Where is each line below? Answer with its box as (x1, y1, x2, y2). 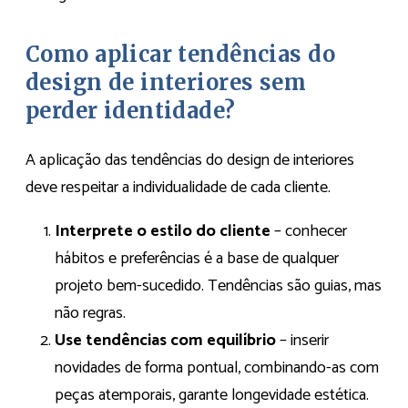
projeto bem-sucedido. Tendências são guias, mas (55, 271, 382, 300)
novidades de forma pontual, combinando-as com (55, 353, 379, 382)
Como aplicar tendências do (25, 41, 335, 68)
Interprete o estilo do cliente (55, 217, 270, 245)
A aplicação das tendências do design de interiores (25, 146, 354, 174)
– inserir (276, 326, 329, 354)
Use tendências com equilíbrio (55, 326, 276, 354)
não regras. (55, 299, 126, 327)
